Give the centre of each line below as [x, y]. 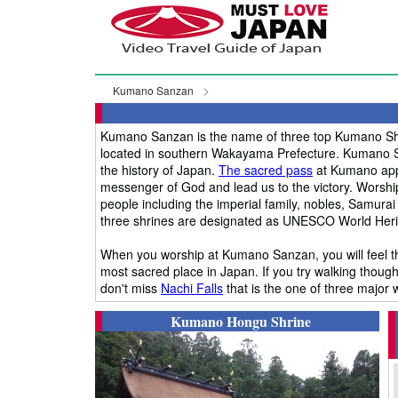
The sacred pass [266, 169]
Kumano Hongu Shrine [241, 321]
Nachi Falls [192, 287]
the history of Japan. [159, 169]
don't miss [131, 287]
